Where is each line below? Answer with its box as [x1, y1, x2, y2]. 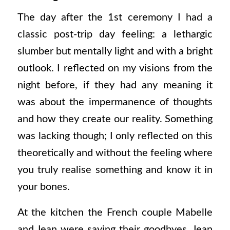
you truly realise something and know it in [17, 165, 213, 176]
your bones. [17, 182, 70, 193]
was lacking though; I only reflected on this [17, 131, 213, 142]
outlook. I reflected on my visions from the [17, 63, 213, 74]
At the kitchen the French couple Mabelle [17, 207, 213, 218]
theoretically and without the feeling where [17, 148, 213, 159]
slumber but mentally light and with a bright [17, 46, 213, 57]
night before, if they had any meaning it [17, 80, 213, 91]
